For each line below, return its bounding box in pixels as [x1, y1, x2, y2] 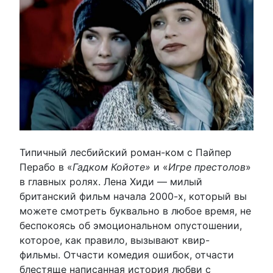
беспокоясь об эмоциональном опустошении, [19, 219, 242, 232]
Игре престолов [168, 161, 246, 174]
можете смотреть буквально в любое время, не [19, 205, 251, 218]
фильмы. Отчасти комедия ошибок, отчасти [19, 249, 234, 261]
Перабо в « [19, 161, 73, 174]
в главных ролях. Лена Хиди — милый [19, 175, 202, 188]
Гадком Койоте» [73, 161, 151, 174]
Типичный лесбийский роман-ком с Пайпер [19, 146, 232, 159]
